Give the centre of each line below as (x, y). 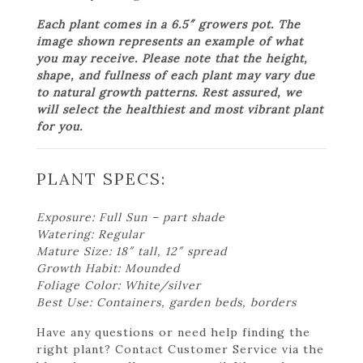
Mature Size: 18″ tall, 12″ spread (132, 251)
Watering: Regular (90, 234)
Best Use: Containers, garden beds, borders (167, 302)
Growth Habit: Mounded (108, 268)
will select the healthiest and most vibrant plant (180, 109)
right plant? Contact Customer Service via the (180, 349)
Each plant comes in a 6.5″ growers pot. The (169, 24)
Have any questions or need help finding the (173, 332)
